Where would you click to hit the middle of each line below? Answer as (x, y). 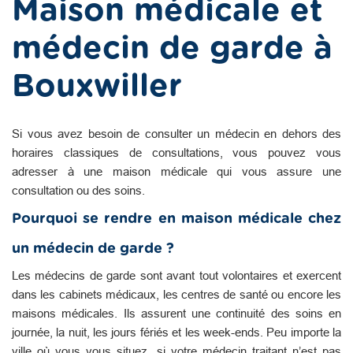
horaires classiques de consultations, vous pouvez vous (176, 152)
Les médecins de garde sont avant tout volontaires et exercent (176, 275)
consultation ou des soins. (78, 190)
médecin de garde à (172, 48)
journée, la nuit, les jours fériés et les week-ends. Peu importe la (176, 332)
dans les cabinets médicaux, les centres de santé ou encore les (176, 294)
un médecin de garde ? (93, 249)
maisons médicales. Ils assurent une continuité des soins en (176, 313)
